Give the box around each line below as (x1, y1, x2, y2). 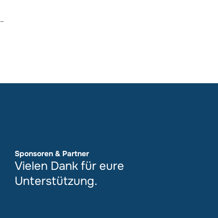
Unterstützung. (15, 173, 97, 188)
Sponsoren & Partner (15, 148, 89, 159)
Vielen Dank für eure (15, 158, 124, 173)
